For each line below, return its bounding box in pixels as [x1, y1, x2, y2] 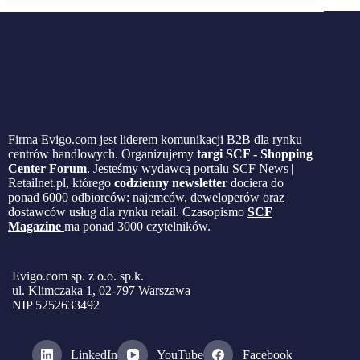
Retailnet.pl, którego [8, 175, 114, 190]
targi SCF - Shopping [197, 146, 313, 161]
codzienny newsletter [114, 175, 227, 190]
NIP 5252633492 [12, 297, 100, 312]
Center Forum [8, 161, 87, 175]
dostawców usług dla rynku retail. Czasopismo [8, 204, 247, 219]
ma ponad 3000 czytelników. [64, 219, 211, 233]
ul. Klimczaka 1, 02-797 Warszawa [12, 283, 190, 297]
